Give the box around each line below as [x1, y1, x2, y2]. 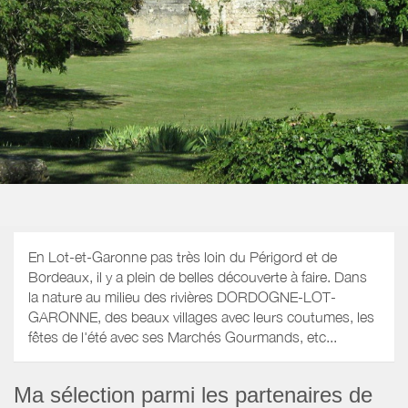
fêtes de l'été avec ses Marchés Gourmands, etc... [28, 329, 337, 346]
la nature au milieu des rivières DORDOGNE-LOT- [28, 289, 336, 306]
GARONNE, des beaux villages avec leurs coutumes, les [28, 309, 374, 326]
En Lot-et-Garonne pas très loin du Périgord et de [28, 249, 337, 266]
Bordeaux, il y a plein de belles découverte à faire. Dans [28, 269, 367, 286]
